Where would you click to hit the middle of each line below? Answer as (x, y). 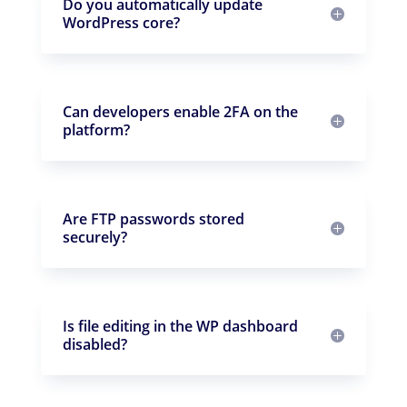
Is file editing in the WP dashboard (180, 326)
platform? (96, 129)
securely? (94, 237)
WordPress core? (121, 22)
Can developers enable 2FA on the (180, 111)
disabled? (94, 344)
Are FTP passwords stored (153, 218)
